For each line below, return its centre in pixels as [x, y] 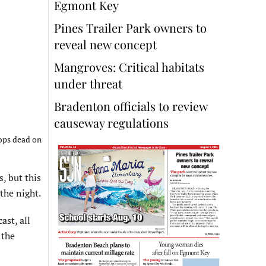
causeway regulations [111, 123]
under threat [88, 84]
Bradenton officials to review [131, 106]
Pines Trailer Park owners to [130, 28]
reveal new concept [107, 45]
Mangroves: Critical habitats [129, 67]
